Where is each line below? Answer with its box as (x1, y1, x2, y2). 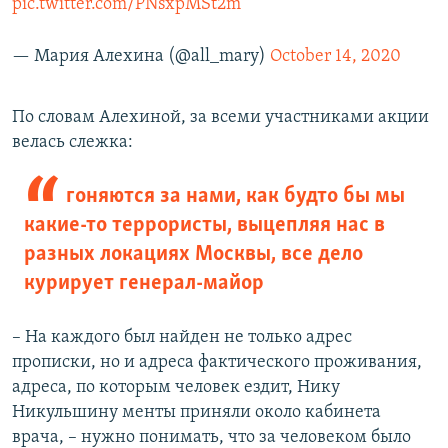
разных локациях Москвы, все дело (24, 242, 363, 266)
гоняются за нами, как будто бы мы (65, 184, 405, 208)
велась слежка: (12, 132, 133, 152)
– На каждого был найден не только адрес (12, 327, 352, 347)
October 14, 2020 (270, 46, 401, 66)
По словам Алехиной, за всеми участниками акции (12, 107, 429, 127)
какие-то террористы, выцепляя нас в (24, 213, 385, 237)
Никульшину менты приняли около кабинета (12, 402, 381, 422)
